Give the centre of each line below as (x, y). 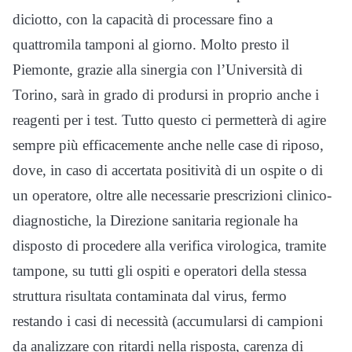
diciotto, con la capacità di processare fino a (143, 20)
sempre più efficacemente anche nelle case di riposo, (168, 145)
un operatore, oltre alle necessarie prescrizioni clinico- (172, 196)
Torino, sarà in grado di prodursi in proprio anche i (166, 95)
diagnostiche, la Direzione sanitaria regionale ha (155, 221)
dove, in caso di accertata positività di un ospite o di (168, 170)
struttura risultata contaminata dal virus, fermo (150, 296)
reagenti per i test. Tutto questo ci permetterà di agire (169, 120)
